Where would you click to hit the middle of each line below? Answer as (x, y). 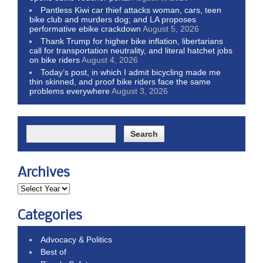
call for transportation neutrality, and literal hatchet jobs (131, 50)
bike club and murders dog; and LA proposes (113, 19)
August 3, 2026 (140, 91)
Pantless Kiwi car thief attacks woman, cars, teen (131, 10)
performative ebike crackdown (85, 28)
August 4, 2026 (110, 60)
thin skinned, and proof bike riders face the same (120, 81)
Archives (44, 173)
